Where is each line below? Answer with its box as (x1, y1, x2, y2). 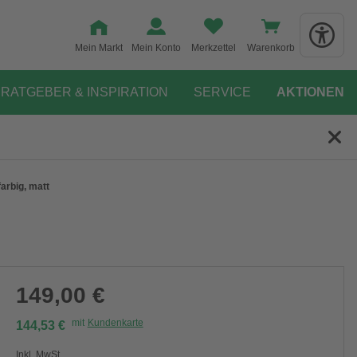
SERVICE (194, 85, 251, 99)
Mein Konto (131, 42, 181, 53)
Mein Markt (75, 42, 123, 53)
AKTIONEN (277, 85, 344, 99)
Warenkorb (247, 42, 295, 53)
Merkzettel (191, 42, 236, 53)
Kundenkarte (87, 317, 143, 328)
